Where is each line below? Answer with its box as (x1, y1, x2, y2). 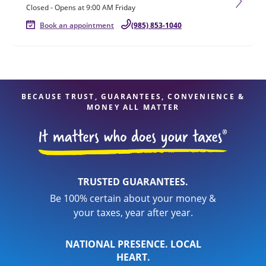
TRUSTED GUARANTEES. (78, 175, 188, 188)
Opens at (55, 2, 84, 12)
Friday (115, 2, 135, 12)
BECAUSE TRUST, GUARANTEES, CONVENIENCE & (21, 91, 245, 102)
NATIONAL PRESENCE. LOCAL (65, 237, 201, 251)
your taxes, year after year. (73, 206, 193, 219)
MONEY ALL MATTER (86, 102, 180, 112)
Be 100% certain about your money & (50, 192, 216, 205)
